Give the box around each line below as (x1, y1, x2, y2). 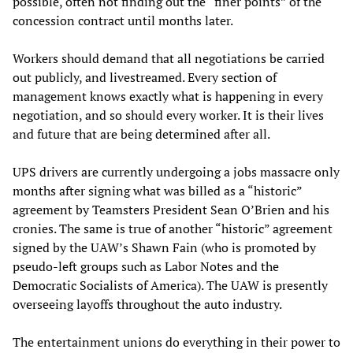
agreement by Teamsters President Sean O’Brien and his (13, 200, 329, 218)
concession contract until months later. (13, 11, 233, 29)
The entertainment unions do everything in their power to (13, 333, 340, 351)
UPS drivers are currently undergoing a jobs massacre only (13, 162, 340, 180)
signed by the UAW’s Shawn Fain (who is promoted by (13, 238, 316, 256)
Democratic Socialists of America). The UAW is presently (13, 276, 328, 294)
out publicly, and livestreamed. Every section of (13, 68, 277, 86)
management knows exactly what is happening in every (13, 87, 323, 105)
